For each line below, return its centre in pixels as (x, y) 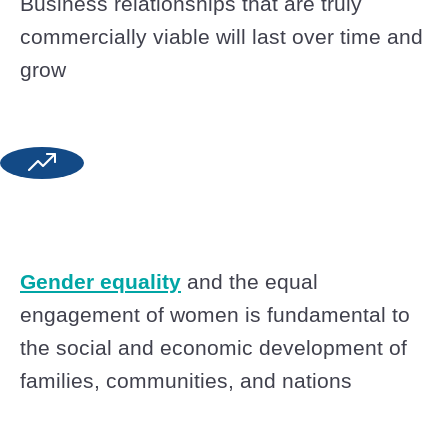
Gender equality (100, 282)
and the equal (249, 282)
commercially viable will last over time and (221, 37)
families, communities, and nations (186, 381)
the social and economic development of (213, 348)
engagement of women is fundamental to (215, 315)
